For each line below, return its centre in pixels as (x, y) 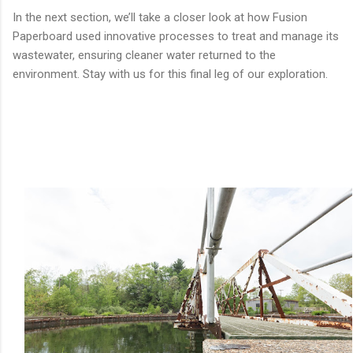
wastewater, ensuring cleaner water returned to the (144, 55)
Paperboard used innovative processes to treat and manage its (176, 36)
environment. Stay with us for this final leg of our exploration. (170, 74)
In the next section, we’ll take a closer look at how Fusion (160, 17)
